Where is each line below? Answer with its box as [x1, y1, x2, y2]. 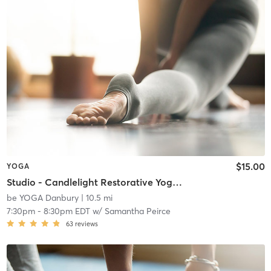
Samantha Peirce [104, 205, 171, 217]
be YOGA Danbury [6, 192, 79, 203]
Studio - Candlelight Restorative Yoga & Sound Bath [172, 175, 182, 188]
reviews [74, 219, 98, 228]
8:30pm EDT [43, 205, 90, 217]
